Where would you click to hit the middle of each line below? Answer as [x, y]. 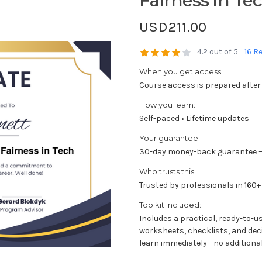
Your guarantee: [170, 138]
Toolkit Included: [170, 204]
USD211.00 [173, 26]
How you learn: [167, 104]
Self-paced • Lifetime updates [194, 118]
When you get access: [181, 71]
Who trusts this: [168, 171]
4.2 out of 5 [218, 51]
